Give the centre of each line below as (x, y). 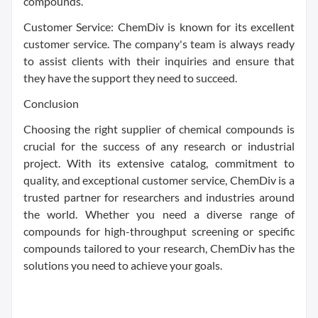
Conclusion (51, 104)
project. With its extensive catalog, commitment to (159, 163)
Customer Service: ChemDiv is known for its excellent (159, 27)
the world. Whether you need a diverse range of (159, 214)
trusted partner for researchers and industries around (159, 197)
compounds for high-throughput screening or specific (159, 231)
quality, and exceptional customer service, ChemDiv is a (159, 180)
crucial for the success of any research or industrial (159, 146)
